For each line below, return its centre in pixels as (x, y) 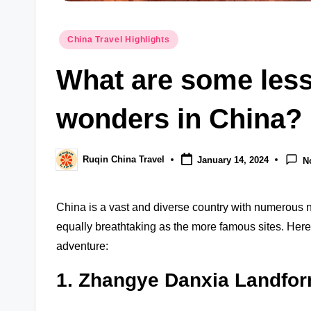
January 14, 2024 (233, 160)
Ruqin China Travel (124, 160)
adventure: (82, 246)
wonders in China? (179, 118)
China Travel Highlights (119, 39)
